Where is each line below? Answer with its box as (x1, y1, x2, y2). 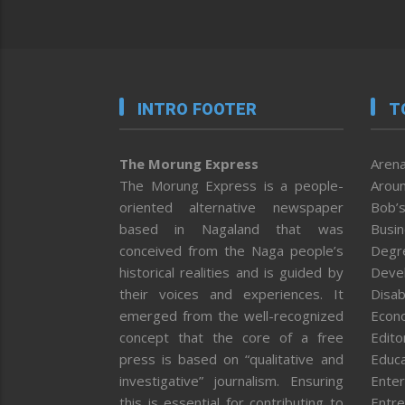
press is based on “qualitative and (119, 349, 344, 368)
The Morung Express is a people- (119, 175, 344, 194)
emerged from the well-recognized (119, 306, 344, 325)
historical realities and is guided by (119, 262, 344, 281)
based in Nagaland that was (119, 219, 344, 238)
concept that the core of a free (119, 327, 344, 346)
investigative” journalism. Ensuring (119, 371, 344, 390)
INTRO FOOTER (137, 99, 258, 118)
